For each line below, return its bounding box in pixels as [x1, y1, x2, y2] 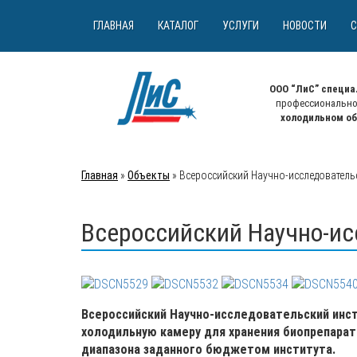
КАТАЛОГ [158, 19, 198, 32]
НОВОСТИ [283, 19, 327, 32]
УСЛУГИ [222, 19, 259, 32]
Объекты [127, 169, 170, 182]
